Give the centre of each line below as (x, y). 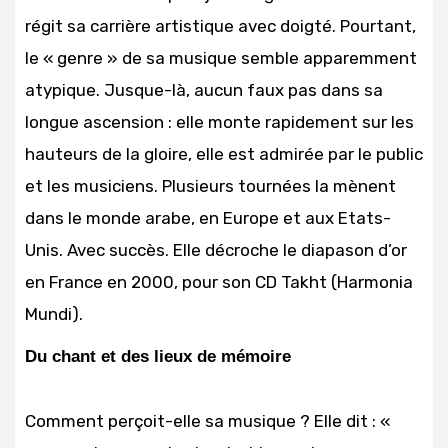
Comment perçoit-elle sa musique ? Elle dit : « (207, 420)
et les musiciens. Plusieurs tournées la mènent (210, 185)
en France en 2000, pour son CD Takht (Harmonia (219, 281)
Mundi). (54, 313)
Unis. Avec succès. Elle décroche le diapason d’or (216, 249)
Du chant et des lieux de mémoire (158, 356)
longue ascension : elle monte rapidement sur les (219, 121)
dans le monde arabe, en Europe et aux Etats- (208, 217)
